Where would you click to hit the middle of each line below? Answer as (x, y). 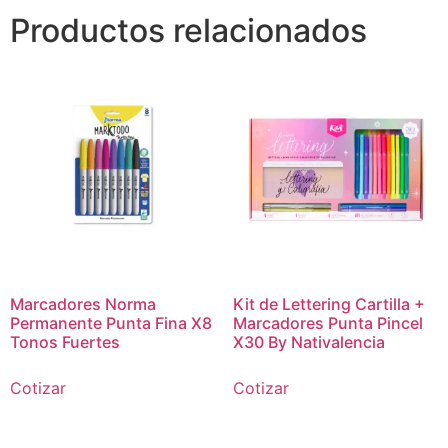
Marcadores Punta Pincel (327, 322)
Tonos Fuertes (65, 341)
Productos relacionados (188, 30)
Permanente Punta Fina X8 (111, 322)
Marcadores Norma (83, 303)
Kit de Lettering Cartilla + (328, 303)
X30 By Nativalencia (308, 341)
